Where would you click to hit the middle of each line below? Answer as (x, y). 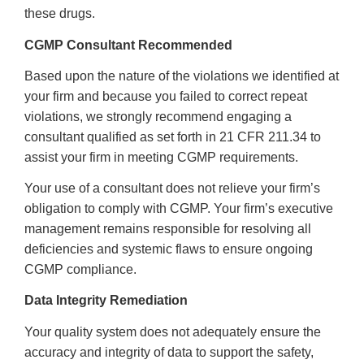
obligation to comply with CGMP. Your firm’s (151, 209)
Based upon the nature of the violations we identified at (182, 76)
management (64, 229)
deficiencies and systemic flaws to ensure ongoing (169, 249)
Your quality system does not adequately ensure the (173, 331)
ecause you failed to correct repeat (208, 96)
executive (305, 209)
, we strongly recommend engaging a (186, 116)
